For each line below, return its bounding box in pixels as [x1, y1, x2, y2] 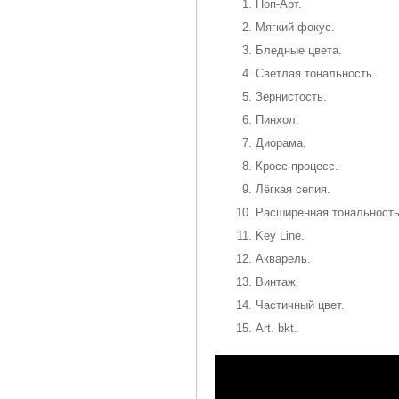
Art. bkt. [256, 322, 297, 336]
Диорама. [256, 136, 306, 151]
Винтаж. [256, 275, 299, 289]
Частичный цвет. [256, 298, 345, 313]
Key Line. [256, 229, 305, 243]
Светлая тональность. [256, 67, 376, 81]
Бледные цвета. [256, 44, 342, 58]
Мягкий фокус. [256, 20, 335, 35]
